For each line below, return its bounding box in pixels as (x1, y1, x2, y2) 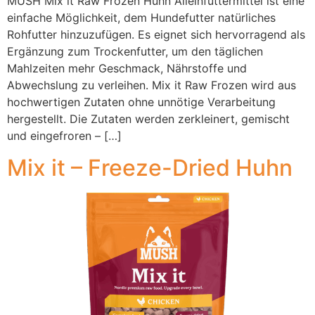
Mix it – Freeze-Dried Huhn (7, 153, 292, 181)
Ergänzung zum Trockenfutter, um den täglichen (7, 44, 263, 59)
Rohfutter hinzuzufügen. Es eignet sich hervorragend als (7, 27, 305, 42)
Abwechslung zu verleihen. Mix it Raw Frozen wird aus (7, 78, 296, 93)
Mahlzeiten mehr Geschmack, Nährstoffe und (7, 61, 247, 76)
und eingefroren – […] (7, 129, 122, 143)
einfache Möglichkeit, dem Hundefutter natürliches (7, 11, 276, 25)
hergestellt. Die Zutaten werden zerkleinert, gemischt (7, 112, 290, 127)
